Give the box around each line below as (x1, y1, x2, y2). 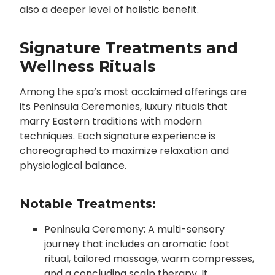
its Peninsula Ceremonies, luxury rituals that (19, 99, 228, 114)
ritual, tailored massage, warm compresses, (44, 252, 254, 266)
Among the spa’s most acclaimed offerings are (19, 85, 247, 99)
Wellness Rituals (19, 57, 156, 76)
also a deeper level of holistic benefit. (19, 2, 199, 17)
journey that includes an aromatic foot (44, 237, 230, 252)
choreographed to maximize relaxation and (19, 144, 229, 158)
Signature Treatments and (19, 39, 238, 58)
